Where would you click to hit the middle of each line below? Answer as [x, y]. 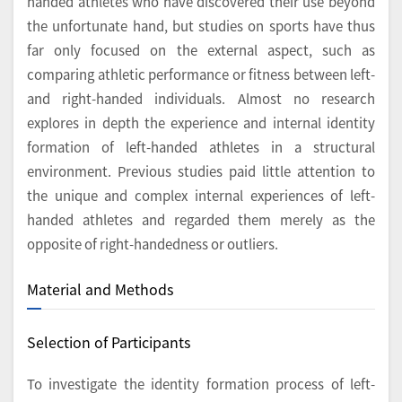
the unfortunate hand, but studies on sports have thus [201, 26]
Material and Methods [100, 289]
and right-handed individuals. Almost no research [201, 99]
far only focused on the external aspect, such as [201, 50]
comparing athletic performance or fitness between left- [201, 74]
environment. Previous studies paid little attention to [201, 171]
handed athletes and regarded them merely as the [201, 220]
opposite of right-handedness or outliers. [153, 244]
